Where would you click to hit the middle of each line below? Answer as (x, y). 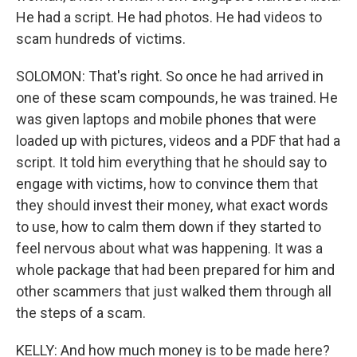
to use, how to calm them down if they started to (169, 227)
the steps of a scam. (81, 313)
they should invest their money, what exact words (172, 205)
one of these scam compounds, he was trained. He (177, 98)
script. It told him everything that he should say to (171, 162)
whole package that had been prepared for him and (175, 270)
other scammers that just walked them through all (174, 291)
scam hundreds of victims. (101, 39)
